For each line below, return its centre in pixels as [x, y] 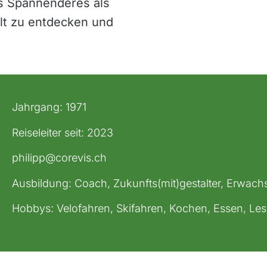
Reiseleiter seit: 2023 [63, 132]
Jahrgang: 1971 [49, 107]
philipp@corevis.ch [60, 158]
